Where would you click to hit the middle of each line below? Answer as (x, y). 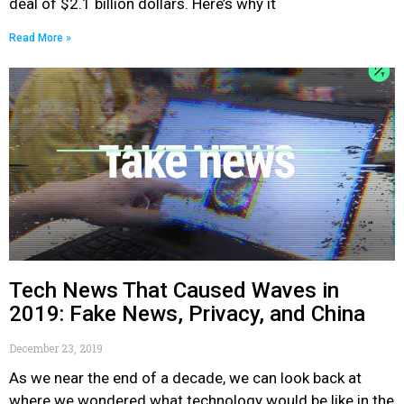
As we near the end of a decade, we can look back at (185, 378)
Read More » (40, 38)
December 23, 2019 (56, 348)
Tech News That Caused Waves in (174, 290)
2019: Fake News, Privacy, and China (187, 314)
